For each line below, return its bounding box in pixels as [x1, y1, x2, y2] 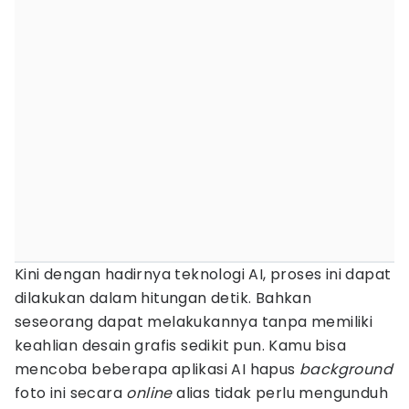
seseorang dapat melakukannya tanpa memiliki [15, 311, 373, 332]
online [126, 383, 173, 404]
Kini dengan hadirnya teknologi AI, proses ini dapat [15, 264, 392, 285]
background [299, 359, 393, 380]
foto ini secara [15, 383, 127, 404]
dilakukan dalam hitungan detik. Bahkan [15, 288, 312, 309]
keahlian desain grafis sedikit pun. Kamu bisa [15, 335, 346, 356]
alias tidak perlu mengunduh [172, 383, 389, 404]
